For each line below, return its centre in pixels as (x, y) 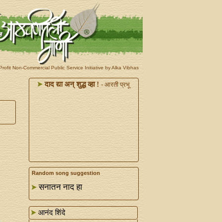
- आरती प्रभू (115, 84)
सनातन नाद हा (60, 187)
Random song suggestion (66, 173)
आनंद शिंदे (51, 213)
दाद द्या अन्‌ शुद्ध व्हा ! (71, 84)
